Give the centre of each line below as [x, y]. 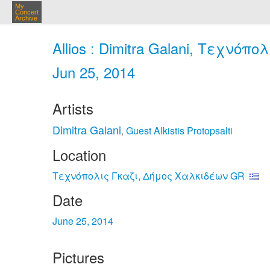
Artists [73, 108]
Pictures [78, 257]
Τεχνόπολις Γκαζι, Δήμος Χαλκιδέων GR [149, 176]
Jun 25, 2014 [94, 72]
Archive [26, 18]
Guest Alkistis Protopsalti [179, 130]
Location [79, 155]
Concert [27, 12]
